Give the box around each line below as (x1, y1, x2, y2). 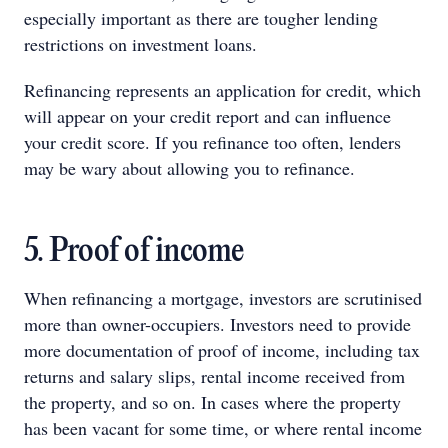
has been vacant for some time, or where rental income (24, 415, 422, 440)
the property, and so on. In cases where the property (24, 389, 401, 414)
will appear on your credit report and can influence (24, 103, 391, 128)
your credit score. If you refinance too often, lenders (24, 129, 401, 154)
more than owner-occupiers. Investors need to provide (24, 311, 411, 336)
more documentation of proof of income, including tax (24, 337, 420, 362)
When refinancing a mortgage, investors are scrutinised (24, 285, 422, 310)
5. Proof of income (24, 234, 245, 270)
